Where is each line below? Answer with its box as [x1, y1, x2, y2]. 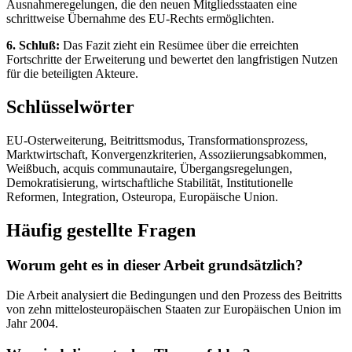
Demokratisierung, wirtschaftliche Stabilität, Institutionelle [6, 175, 293, 189]
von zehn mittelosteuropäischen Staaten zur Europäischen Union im [6, 302, 341, 317]
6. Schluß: [6, 38, 60, 52]
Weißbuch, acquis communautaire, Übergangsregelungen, [6, 161, 292, 175]
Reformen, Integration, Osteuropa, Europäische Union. [6, 189, 278, 203]
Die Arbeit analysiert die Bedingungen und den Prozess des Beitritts [6, 288, 342, 302]
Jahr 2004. [6, 317, 58, 331]
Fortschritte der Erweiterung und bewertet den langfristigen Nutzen [6, 52, 338, 66]
